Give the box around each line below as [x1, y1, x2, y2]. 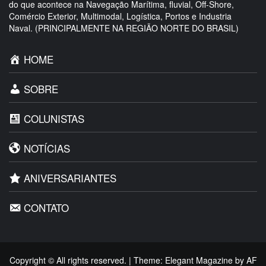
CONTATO [24, 200, 69, 216]
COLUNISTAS [24, 111, 85, 126]
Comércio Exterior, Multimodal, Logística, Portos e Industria [9, 10, 232, 23]
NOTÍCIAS [24, 141, 71, 156]
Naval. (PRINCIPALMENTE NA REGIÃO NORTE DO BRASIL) [9, 22, 239, 34]
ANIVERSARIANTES [24, 170, 117, 186]
